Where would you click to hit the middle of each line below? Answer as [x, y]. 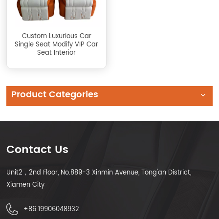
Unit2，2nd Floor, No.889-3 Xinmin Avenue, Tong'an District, [99, 173]
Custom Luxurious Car [56, 36]
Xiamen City [26, 185]
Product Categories [55, 94]
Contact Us [38, 150]
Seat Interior [57, 53]
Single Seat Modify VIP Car [57, 44]
